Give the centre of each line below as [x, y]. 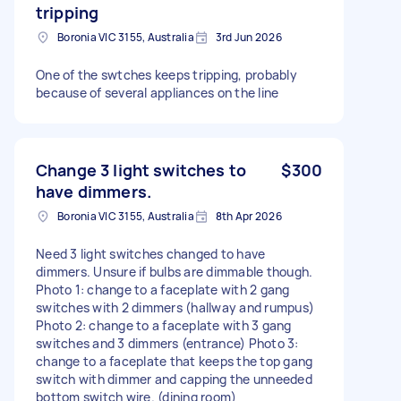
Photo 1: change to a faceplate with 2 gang [163, 289]
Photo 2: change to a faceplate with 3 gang [164, 325]
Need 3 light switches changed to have [151, 253]
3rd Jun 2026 [248, 37]
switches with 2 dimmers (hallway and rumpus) [175, 307]
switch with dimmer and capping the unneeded [174, 379]
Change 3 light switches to [141, 170]
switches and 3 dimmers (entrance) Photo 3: [167, 343]
